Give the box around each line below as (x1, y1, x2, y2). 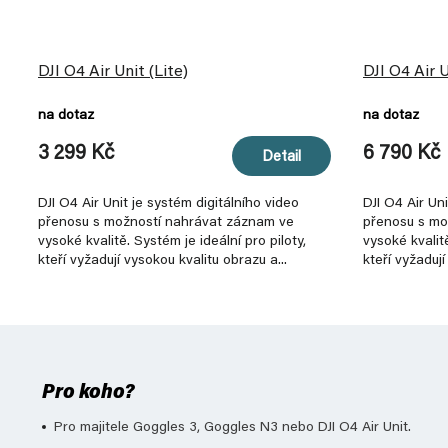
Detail (262, 150, 301, 165)
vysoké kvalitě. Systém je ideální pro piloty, (38, 235, 306, 249)
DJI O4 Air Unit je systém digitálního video (38, 197, 299, 211)
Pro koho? (42, 383, 134, 403)
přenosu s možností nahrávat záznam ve (38, 216, 294, 230)
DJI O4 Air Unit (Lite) (38, 64, 188, 80)
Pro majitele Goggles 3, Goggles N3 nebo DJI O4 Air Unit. (54, 421, 411, 435)
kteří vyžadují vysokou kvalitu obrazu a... (38, 254, 287, 268)
